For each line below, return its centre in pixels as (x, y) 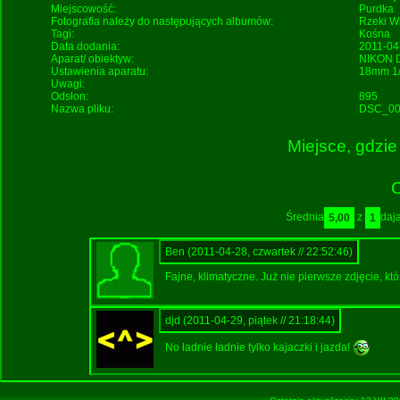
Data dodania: (86, 46)
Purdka (376, 9)
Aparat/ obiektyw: (93, 59)
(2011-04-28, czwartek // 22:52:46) (270, 251)
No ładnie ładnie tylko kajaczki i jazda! (259, 347)
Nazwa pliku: (83, 109)
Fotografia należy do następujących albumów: (162, 21)
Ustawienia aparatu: (100, 71)
